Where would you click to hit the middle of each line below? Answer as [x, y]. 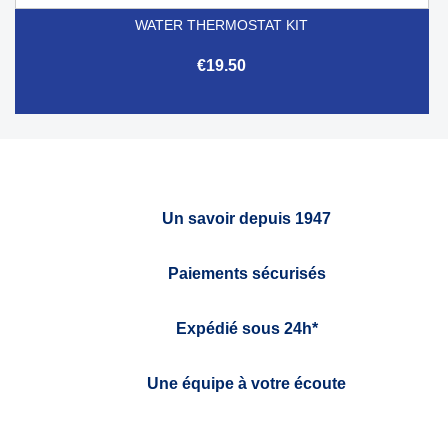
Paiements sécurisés [246, 273]
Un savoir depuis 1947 [246, 218]
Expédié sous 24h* [246, 328]
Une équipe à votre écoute [246, 383]
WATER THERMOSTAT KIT [222, 24]
